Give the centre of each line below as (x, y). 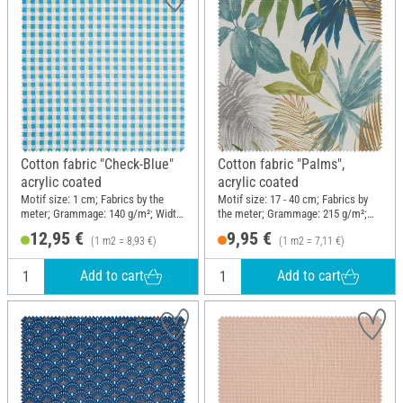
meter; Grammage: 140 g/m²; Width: (103, 214)
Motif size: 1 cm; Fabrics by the (92, 200)
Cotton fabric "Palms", (281, 164)
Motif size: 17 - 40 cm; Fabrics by (293, 200)
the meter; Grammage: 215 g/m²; (292, 214)
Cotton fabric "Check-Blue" (97, 164)
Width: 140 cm (250, 228)
